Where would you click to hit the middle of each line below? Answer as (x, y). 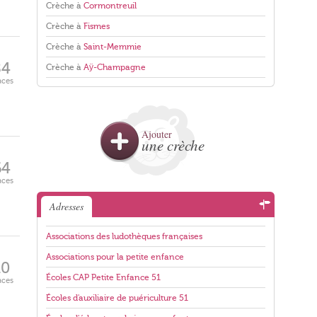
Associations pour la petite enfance (115, 257)
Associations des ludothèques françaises (124, 236)
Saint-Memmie (113, 47)
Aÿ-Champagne (115, 67)
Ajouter (157, 134)
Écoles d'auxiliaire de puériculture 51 (117, 298)
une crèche (173, 145)
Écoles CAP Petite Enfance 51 (103, 277)
